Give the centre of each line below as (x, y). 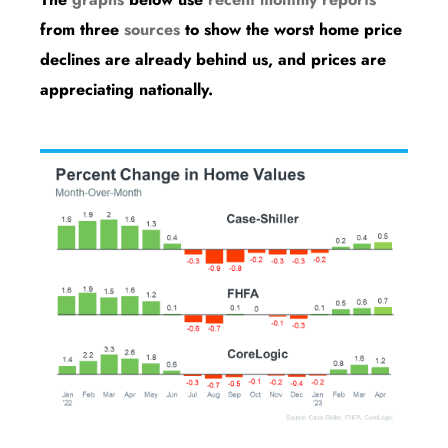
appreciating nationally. (126, 89)
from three (82, 29)
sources (152, 29)
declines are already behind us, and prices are (213, 59)
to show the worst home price (291, 29)
